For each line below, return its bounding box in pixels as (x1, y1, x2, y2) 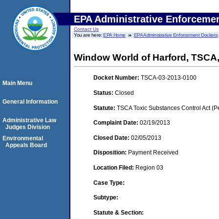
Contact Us (74, 26, 99, 32)
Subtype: (93, 194, 118, 201)
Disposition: (93, 149, 128, 156)
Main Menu (2, 80, 32, 87)
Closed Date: (93, 134, 131, 141)
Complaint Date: (93, 119, 140, 127)
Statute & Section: (93, 209, 144, 216)
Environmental (2, 135, 43, 142)
